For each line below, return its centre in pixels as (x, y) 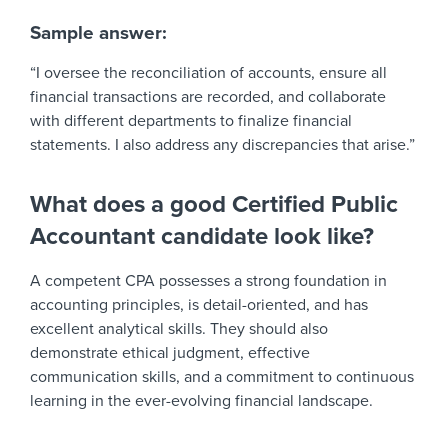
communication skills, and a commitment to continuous (222, 377)
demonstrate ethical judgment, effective (170, 353)
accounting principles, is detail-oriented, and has (199, 305)
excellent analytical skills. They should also (179, 329)
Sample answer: (98, 33)
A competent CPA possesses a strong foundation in (208, 281)
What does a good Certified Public (214, 204)
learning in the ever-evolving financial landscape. (201, 401)
